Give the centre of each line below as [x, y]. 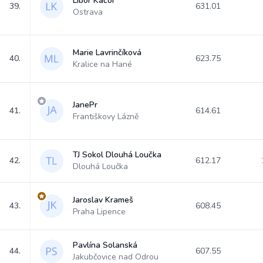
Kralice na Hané [102, 64]
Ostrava [88, 12]
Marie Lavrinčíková [107, 53]
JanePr [85, 105]
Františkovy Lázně [106, 117]
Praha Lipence [99, 212]
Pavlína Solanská [105, 245]
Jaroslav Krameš [103, 200]
